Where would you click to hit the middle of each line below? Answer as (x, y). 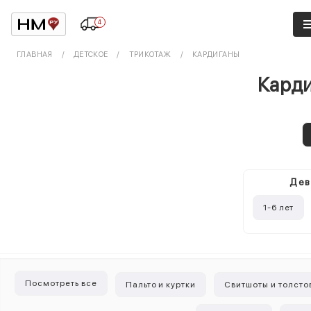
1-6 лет (278, 208)
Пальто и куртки (161, 285)
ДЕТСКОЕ (91, 54)
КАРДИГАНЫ (216, 54)
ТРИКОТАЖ (150, 54)
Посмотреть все (61, 283)
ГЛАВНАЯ (35, 54)
